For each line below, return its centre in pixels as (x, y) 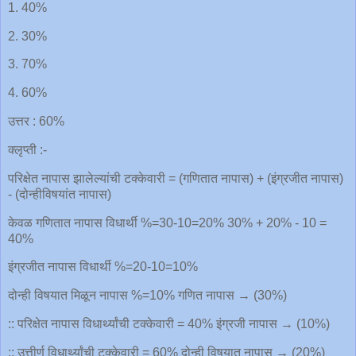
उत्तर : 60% (36, 122)
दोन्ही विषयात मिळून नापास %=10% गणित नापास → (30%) (147, 296)
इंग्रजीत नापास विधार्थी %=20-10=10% (103, 267)
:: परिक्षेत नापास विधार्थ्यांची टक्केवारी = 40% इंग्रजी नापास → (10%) (169, 324)
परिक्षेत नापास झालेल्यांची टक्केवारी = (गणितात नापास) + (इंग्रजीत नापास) (176, 178)
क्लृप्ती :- (27, 149)
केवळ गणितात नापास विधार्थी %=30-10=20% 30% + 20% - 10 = (167, 222)
